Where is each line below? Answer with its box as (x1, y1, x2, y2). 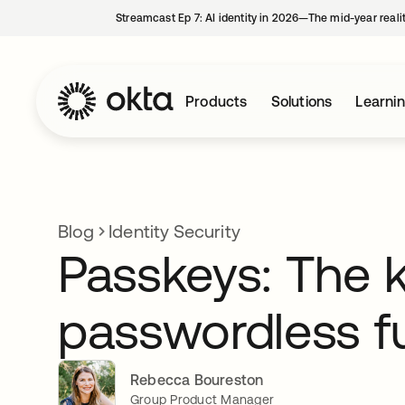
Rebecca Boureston (130, 371, 264, 388)
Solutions (270, 93, 333, 109)
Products (185, 93, 248, 109)
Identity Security (108, 221, 240, 241)
